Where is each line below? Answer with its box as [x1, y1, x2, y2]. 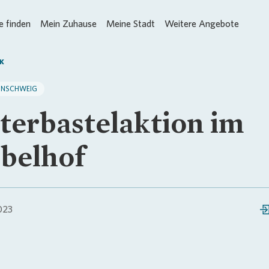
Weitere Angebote [165, 18, 239, 29]
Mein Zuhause [40, 18, 97, 29]
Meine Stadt [106, 18, 155, 29]
